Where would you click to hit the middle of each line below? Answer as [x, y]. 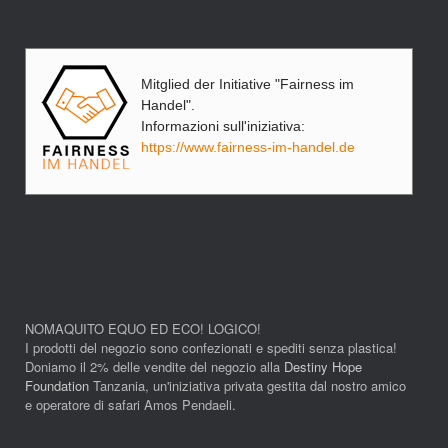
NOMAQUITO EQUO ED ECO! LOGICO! [143, 329]
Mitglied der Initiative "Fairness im [247, 84]
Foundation [57, 386]
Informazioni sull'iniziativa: [223, 126]
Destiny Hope [323, 367]
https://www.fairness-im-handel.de [248, 147]
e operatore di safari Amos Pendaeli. [130, 405]
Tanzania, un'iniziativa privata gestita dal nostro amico [247, 386]
